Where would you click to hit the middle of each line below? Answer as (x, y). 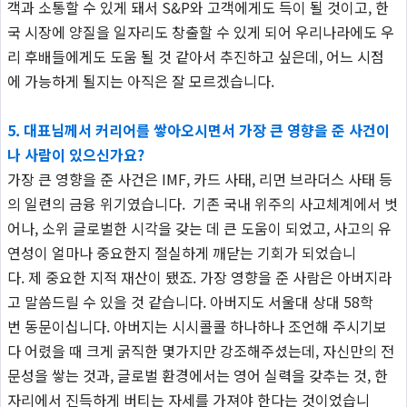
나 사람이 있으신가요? (75, 154)
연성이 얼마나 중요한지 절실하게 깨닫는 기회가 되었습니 (181, 252)
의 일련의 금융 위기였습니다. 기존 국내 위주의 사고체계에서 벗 (202, 203)
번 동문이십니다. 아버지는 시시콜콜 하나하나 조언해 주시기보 (197, 326)
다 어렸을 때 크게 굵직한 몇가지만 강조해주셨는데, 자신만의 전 (200, 350)
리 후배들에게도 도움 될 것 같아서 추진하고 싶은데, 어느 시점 (195, 56)
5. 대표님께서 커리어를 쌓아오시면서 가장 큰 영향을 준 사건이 (198, 129)
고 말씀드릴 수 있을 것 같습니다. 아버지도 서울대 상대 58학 (190, 301)
